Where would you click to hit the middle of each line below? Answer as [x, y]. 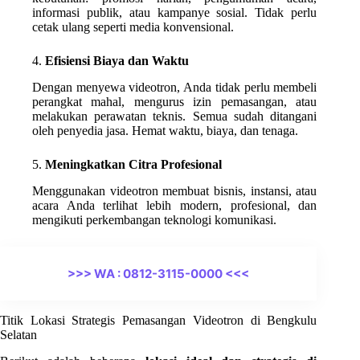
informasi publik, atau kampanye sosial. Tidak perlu [175, 13]
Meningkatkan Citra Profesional [133, 164]
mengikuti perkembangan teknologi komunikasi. [154, 219]
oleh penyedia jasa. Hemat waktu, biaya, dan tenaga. [165, 130]
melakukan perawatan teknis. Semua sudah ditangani [175, 116]
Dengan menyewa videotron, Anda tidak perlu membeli [175, 87]
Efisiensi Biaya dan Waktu [117, 61]
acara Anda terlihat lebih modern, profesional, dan [175, 205]
